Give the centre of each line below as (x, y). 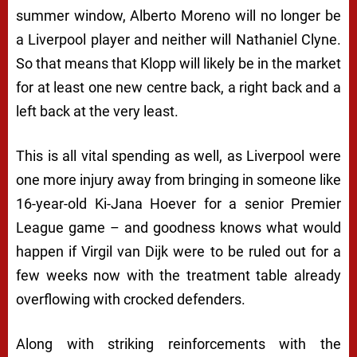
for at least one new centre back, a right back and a (178, 88)
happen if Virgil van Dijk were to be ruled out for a (178, 252)
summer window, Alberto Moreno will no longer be (178, 16)
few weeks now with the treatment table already (178, 276)
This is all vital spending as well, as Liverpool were (178, 156)
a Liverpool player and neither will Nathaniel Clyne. (178, 40)
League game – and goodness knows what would (178, 228)
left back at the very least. (97, 112)
